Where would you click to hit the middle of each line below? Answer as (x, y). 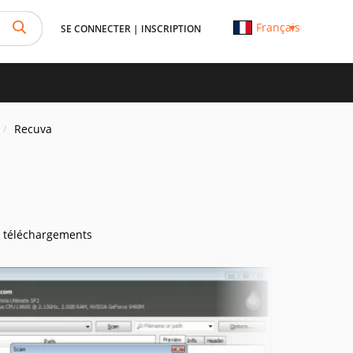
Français (278, 27)
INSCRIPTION (171, 29)
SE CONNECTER (96, 29)
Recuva (33, 129)
